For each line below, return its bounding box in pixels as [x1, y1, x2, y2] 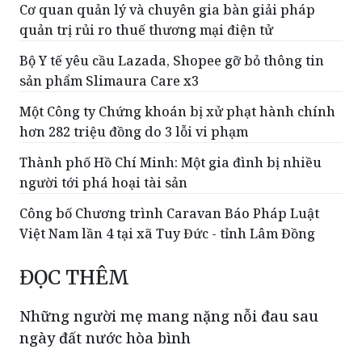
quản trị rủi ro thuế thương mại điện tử [19, 21, 273, 40]
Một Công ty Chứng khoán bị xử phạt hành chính [19, 103, 335, 121]
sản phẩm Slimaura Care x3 [19, 72, 199, 90]
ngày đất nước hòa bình [19, 328, 191, 348]
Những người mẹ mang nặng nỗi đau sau [19, 306, 318, 326]
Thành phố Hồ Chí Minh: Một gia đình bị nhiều [19, 154, 322, 172]
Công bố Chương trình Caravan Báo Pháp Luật [19, 204, 319, 223]
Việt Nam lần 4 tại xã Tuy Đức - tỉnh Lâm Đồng [19, 225, 315, 243]
